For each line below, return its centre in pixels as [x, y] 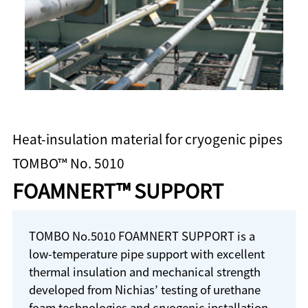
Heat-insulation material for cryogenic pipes [147, 139]
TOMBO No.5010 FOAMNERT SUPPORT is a [142, 235]
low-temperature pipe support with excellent [146, 253]
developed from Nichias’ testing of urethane [144, 289]
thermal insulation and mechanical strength [144, 271]
